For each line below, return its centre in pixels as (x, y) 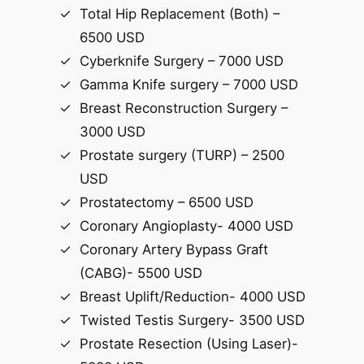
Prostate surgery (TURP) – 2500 (182, 155)
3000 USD (112, 131)
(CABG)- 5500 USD (141, 273)
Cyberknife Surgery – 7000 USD (181, 61)
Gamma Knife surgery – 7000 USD (188, 84)
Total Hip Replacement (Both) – (179, 13)
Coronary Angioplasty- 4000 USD (186, 225)
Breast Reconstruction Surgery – (183, 108)
